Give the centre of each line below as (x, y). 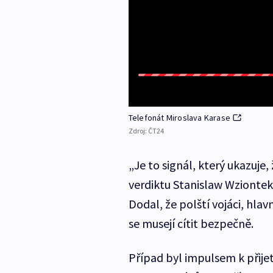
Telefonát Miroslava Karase (179, 118)
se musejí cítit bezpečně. (191, 224)
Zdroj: (138, 131)
